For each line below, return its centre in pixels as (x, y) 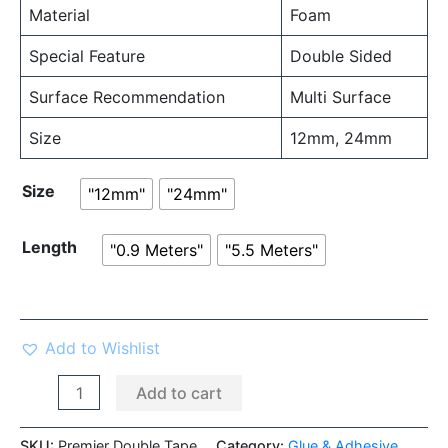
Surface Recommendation (127, 96)
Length (49, 246)
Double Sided (341, 55)
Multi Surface (340, 96)
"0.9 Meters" (156, 249)
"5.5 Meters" (271, 249)
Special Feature (87, 55)
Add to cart (179, 392)
